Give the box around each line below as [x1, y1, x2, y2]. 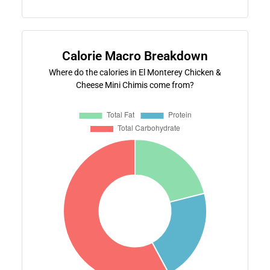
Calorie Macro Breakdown [62, 48, 208, 63]
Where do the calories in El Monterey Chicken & [49, 67, 221, 77]
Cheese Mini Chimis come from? [76, 80, 194, 90]
